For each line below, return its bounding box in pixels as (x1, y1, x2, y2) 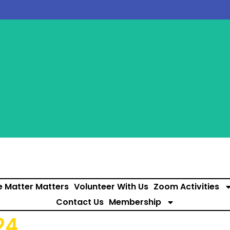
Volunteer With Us (73, 181, 148, 193)
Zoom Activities (153, 181, 219, 193)
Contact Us (55, 196, 104, 208)
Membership (108, 196, 161, 208)
